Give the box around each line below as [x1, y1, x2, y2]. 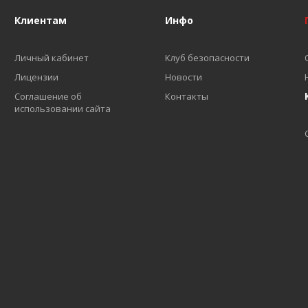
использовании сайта [14, 102, 111, 115]
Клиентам [14, 14, 67, 27]
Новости [164, 71, 202, 83]
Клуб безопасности [164, 52, 250, 64]
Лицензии [14, 71, 59, 83]
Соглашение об [14, 90, 82, 102]
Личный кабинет [14, 52, 89, 64]
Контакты [164, 90, 208, 102]
